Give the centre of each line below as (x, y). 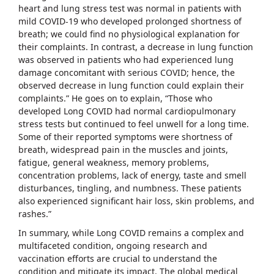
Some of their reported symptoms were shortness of (125, 136)
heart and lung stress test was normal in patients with (130, 8)
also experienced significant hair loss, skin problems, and (136, 201)
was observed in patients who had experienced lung (126, 59)
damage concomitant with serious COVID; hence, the (127, 72)
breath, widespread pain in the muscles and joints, (123, 149)
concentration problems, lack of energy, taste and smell (132, 175)
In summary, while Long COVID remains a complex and (131, 232)
